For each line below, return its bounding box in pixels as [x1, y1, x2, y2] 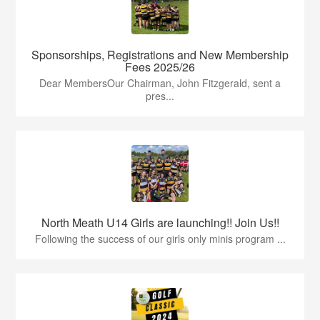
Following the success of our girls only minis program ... [34, 231, 286, 246]
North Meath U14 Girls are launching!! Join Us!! [41, 214, 279, 231]
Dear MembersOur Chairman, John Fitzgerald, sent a [39, 76, 281, 91]
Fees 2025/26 [125, 59, 195, 76]
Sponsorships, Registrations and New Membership [31, 46, 289, 64]
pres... [146, 89, 174, 104]
